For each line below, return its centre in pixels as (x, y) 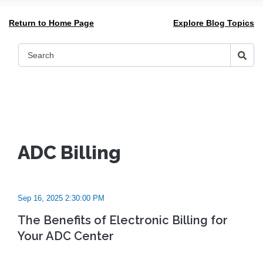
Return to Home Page (51, 23)
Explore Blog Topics (214, 23)
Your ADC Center (66, 236)
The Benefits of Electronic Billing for (123, 220)
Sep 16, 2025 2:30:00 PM (61, 198)
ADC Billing (69, 152)
